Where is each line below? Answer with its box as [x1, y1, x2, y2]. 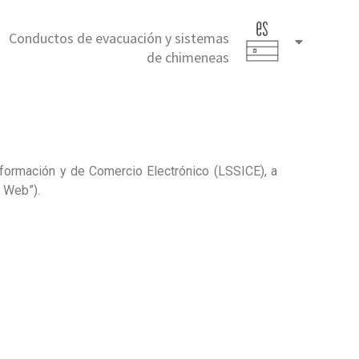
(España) [304, 56, 357, 71]
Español [304, 40, 352, 55]
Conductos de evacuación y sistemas [8, 29, 229, 47]
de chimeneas [146, 48, 229, 67]
